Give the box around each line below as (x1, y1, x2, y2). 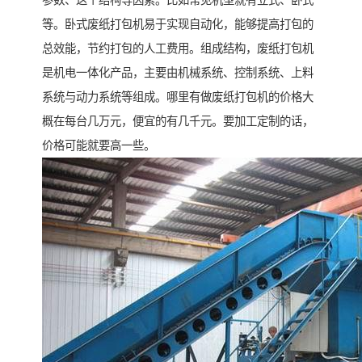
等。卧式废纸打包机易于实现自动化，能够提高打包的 (42, 18, 314, 32)
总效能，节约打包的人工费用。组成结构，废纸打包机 (42, 42, 314, 56)
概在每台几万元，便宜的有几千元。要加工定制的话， (42, 115, 314, 128)
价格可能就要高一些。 (42, 139, 155, 153)
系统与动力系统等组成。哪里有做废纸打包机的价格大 (42, 90, 314, 104)
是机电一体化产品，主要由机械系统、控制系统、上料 (42, 66, 314, 80)
